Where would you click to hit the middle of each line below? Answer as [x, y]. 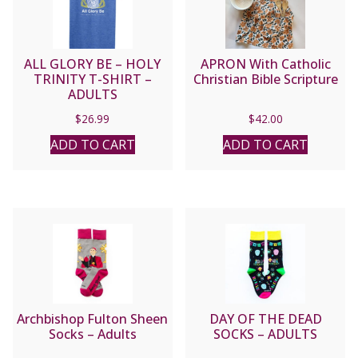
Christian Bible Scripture [265, 79]
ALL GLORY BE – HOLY [93, 64]
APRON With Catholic [265, 64]
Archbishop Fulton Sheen [93, 319]
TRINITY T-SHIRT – [92, 79]
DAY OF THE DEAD [265, 319]
